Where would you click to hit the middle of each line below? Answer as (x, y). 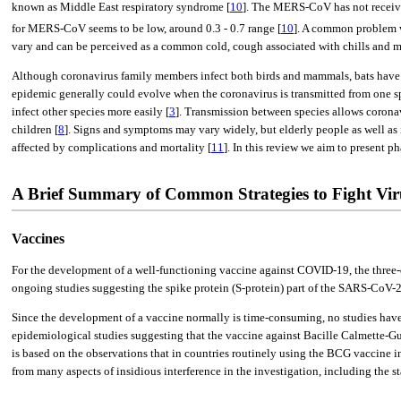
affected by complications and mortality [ (111, 147)
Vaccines (38, 238)
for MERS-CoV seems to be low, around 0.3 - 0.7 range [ (146, 28)
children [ (35, 129)
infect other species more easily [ (90, 111)
